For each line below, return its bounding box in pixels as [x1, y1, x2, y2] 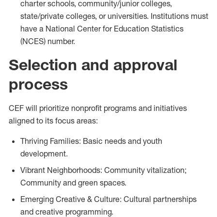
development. [20, 149, 68, 158]
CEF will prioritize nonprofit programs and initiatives [9, 103, 187, 113]
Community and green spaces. [20, 178, 126, 187]
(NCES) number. [20, 36, 75, 46]
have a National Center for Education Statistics [20, 24, 184, 33]
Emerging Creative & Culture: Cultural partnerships [20, 194, 197, 204]
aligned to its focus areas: [9, 116, 98, 125]
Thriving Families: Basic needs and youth [20, 136, 162, 146]
